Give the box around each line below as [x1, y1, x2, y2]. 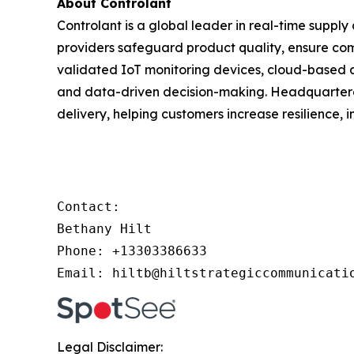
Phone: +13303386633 [57, 243, 207, 258]
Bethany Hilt [57, 221, 152, 236]
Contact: [57, 199, 128, 214]
